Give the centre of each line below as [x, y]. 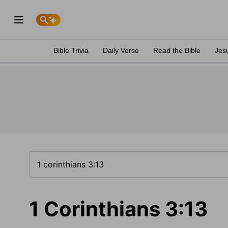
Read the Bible [177, 50]
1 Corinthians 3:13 [118, 209]
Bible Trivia [71, 50]
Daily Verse [121, 50]
